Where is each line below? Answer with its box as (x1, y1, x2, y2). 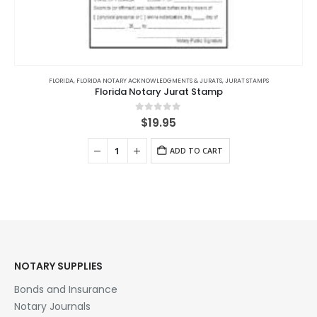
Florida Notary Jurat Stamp (94, 85, 223, 99)
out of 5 (142, 114, 194, 122)
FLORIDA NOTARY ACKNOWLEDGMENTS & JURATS (76, 76, 222, 86)
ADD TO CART (170, 146, 224, 156)
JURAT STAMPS (224, 76, 269, 86)
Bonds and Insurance (14, 282, 117, 297)
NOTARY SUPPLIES (14, 259, 103, 274)
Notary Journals (14, 299, 91, 314)
